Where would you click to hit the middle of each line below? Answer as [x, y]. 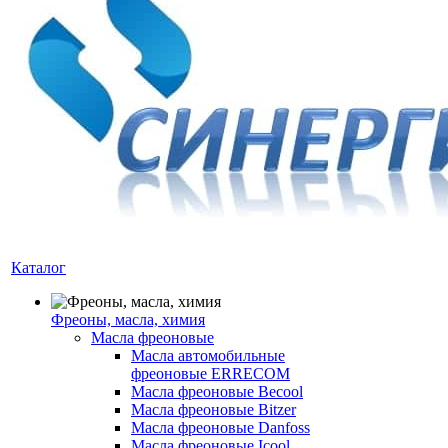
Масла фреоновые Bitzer [213, 409]
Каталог [38, 267]
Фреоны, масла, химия [128, 319]
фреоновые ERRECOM [210, 373]
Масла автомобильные [208, 355]
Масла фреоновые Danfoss [220, 427]
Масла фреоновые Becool [217, 391]
